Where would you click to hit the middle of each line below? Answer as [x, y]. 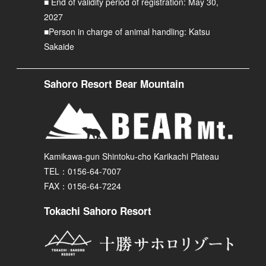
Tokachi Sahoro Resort [98, 211]
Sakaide [59, 46]
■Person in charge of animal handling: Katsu [127, 31]
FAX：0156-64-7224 [83, 186]
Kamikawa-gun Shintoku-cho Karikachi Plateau [132, 156]
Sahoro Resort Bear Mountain [114, 83]
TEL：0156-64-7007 [83, 171]
